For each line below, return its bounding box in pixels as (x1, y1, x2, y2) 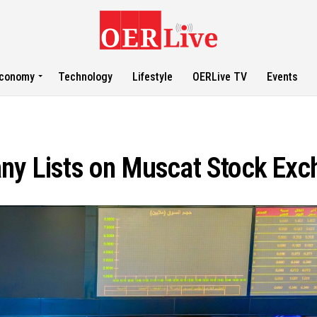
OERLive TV (192, 70, 248, 83)
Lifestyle (132, 70, 173, 83)
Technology (58, 70, 113, 83)
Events (267, 70, 299, 83)
